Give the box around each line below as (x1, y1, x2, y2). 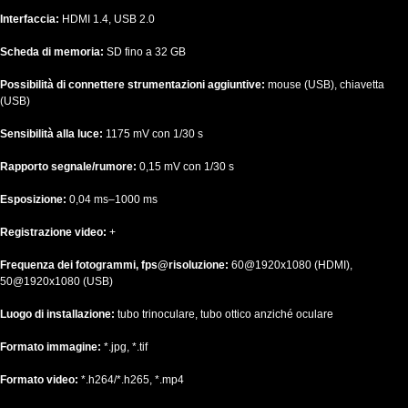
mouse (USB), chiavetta (268, 78, 384, 92)
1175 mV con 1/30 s (106, 127, 203, 141)
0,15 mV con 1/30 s (139, 160, 234, 174)
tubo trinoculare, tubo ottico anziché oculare (117, 308, 333, 321)
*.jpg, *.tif (104, 341, 148, 354)
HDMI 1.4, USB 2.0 (62, 13, 155, 26)
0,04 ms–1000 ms (69, 193, 158, 207)
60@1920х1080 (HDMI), (231, 259, 352, 272)
